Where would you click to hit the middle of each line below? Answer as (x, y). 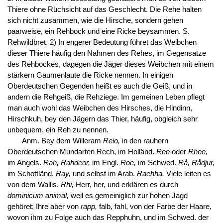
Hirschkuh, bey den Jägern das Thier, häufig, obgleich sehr (102, 119)
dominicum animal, (38, 196)
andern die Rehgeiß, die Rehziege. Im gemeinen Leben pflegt (106, 97)
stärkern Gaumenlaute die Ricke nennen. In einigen (90, 75)
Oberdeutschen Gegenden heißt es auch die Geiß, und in (100, 86)
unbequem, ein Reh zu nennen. (58, 130)
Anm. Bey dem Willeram (62, 141)
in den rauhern (144, 141)
